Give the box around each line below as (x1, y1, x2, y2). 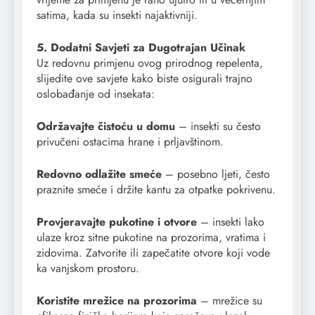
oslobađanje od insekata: (37, 85, 155, 102)
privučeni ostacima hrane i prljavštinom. (37, 133, 224, 150)
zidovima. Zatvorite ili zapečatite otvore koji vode (37, 244, 270, 261)
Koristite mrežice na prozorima (37, 292, 197, 309)
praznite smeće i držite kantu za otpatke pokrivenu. (37, 181, 276, 198)
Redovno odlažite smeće (37, 165, 162, 182)
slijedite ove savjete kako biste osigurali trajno (37, 70, 252, 86)
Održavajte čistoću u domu (37, 117, 175, 134)
